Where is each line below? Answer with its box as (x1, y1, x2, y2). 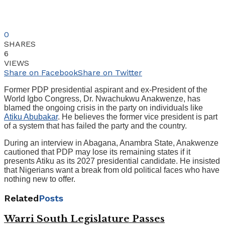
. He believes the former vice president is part (58, 113, 217, 122)
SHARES (4, 39, 36, 49)
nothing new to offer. (4, 175, 75, 184)
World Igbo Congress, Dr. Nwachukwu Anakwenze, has (4, 94, 200, 103)
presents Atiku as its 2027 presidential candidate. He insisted (4, 157, 220, 166)
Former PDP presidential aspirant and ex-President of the (4, 85, 207, 94)
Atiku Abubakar (4, 113, 58, 122)
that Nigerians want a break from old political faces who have (4, 166, 219, 175)
